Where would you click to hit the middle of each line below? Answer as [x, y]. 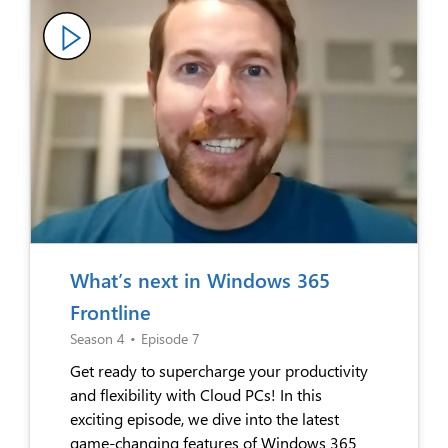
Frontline [110, 311]
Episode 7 [170, 338]
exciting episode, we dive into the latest [204, 418]
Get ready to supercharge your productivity [219, 370]
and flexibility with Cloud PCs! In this [196, 394]
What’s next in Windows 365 [200, 279]
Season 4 [97, 338]
